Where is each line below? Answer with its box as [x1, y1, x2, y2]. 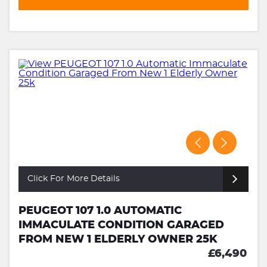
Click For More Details [27, 174, 120, 183]
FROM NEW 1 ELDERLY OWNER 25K [18, 234, 218, 245]
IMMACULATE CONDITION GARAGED [18, 219, 224, 231]
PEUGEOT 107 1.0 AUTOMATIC [18, 205, 182, 216]
